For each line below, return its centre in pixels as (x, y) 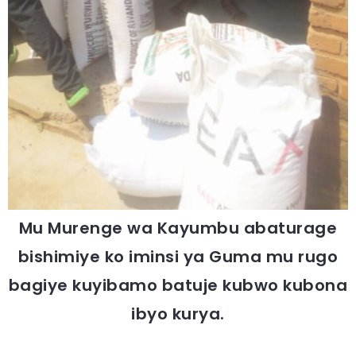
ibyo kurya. (178, 314)
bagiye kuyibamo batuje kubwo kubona (178, 286)
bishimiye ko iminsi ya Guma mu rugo (178, 257)
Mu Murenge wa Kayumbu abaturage (178, 228)
